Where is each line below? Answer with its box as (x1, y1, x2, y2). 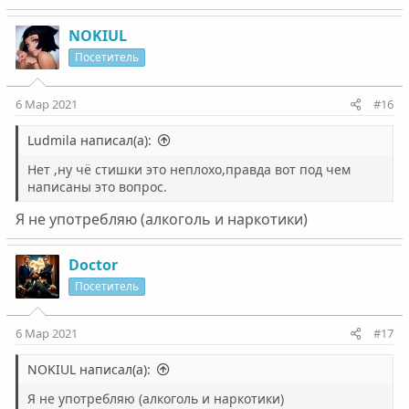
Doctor (68, 255, 118, 276)
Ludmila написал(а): (26, 131, 152, 150)
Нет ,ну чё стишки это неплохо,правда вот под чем (26, 161, 351, 179)
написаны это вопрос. (26, 178, 167, 196)
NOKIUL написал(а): (26, 361, 151, 379)
